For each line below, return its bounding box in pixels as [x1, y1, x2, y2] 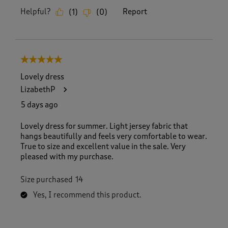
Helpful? [20, 7, 50, 17]
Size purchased [20, 175, 73, 184]
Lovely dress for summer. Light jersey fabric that [20, 121, 188, 131]
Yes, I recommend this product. [33, 190, 141, 199]
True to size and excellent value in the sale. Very [20, 141, 186, 151]
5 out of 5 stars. [20, 55, 74, 65]
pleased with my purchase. [20, 152, 113, 161]
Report [123, 7, 147, 17]
